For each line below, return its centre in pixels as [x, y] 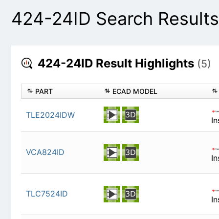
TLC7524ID [47, 194]
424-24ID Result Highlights [116, 64]
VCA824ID [45, 152]
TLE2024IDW [50, 115]
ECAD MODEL [135, 91]
